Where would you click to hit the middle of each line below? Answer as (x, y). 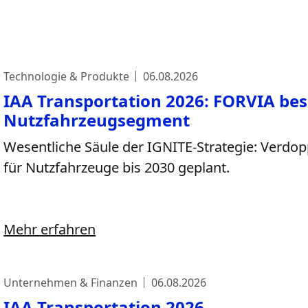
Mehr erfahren (50, 229)
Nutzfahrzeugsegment (97, 120)
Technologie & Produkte (67, 76)
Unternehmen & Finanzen (71, 283)
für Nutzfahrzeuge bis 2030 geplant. (117, 167)
